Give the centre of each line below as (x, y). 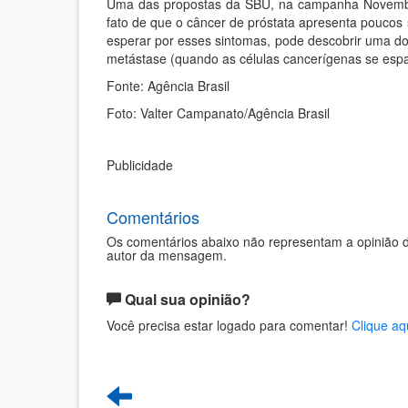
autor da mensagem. (167, 255)
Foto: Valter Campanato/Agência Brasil (218, 113)
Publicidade (140, 165)
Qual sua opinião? (188, 300)
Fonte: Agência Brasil (168, 86)
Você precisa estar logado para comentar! (229, 326)
